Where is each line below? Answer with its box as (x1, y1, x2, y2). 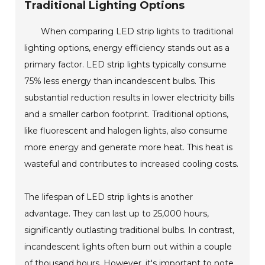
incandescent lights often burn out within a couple (24, 241, 232, 253)
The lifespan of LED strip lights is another (24, 192, 193, 203)
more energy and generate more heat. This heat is (24, 142, 233, 153)
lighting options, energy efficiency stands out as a (24, 43, 230, 54)
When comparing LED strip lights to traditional (41, 26, 234, 37)
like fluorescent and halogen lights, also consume (24, 125, 228, 137)
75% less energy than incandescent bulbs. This (24, 76, 215, 87)
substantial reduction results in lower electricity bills (24, 92, 235, 104)
